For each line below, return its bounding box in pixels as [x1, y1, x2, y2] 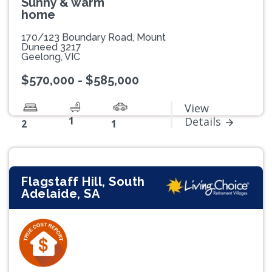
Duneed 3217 [21, 41, 81, 53]
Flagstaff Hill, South [21, 174, 145, 189]
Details [185, 114, 221, 129]
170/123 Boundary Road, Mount [21, 32, 166, 44]
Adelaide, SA [21, 186, 100, 202]
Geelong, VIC [21, 51, 80, 63]
